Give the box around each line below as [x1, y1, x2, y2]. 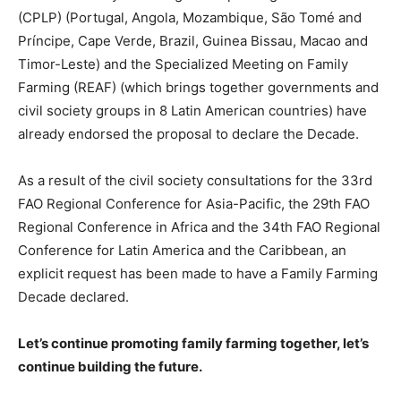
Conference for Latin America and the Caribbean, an [18, 242, 346, 259]
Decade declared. [18, 288, 129, 305]
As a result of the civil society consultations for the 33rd [18, 172, 372, 189]
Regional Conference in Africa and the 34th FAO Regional [18, 218, 380, 235]
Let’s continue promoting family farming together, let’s [18, 335, 369, 352]
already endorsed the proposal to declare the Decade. [18, 125, 359, 142]
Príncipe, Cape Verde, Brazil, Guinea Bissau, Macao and [18, 32, 368, 49]
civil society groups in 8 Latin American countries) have [18, 102, 367, 119]
